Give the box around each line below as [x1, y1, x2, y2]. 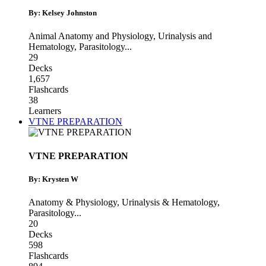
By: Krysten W [28, 174, 78, 183]
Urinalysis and [158, 31, 212, 42]
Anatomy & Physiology [28, 197, 117, 207]
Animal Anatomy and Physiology [28, 31, 153, 42]
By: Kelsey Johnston [28, 8, 97, 18]
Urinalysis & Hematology [122, 197, 217, 207]
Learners [28, 106, 61, 116]
